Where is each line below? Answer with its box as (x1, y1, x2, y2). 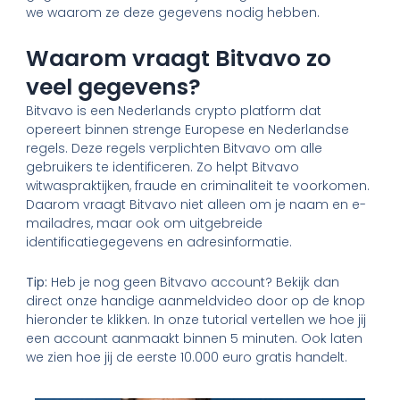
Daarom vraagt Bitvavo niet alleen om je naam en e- (26, 195, 367, 213)
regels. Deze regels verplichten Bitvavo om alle (26, 138, 323, 157)
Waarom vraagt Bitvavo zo (26, 42, 332, 74)
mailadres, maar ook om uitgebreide (26, 213, 263, 232)
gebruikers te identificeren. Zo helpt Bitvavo (26, 157, 300, 176)
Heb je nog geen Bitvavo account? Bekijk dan (47, 273, 340, 292)
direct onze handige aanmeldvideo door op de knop (26, 292, 366, 311)
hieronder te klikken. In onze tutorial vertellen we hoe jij (26, 311, 367, 329)
